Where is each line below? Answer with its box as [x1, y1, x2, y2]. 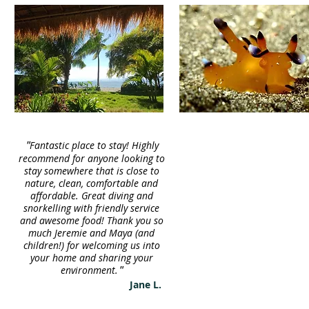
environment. [60, 263, 118, 277]
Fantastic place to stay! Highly [29, 139, 159, 152]
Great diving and [81, 189, 153, 202]
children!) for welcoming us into [23, 239, 160, 252]
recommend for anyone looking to [18, 152, 165, 165]
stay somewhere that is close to [23, 164, 159, 177]
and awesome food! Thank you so [19, 214, 163, 227]
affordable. [30, 189, 81, 202]
